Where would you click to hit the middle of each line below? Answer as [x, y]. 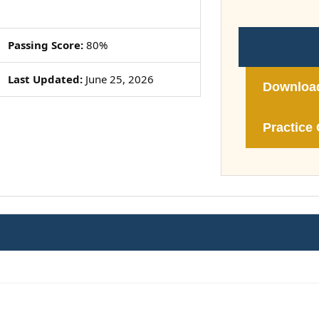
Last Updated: [45, 79]
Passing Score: [45, 45]
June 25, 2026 [118, 79]
